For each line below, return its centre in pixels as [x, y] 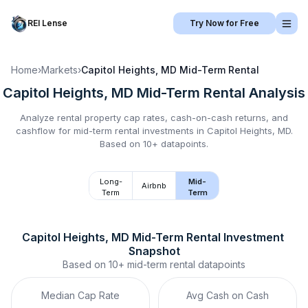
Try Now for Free [224, 23]
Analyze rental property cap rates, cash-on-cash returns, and [154, 118]
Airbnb [154, 186]
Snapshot [154, 251]
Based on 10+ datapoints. [154, 144]
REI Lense [47, 23]
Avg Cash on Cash [228, 295]
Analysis [275, 93]
